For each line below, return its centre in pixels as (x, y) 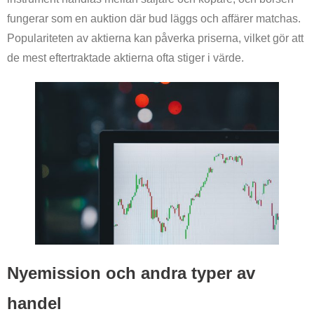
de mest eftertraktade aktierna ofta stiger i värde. (125, 58)
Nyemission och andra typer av (131, 273)
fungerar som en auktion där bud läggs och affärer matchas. (154, 19)
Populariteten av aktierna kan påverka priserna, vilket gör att (155, 39)
